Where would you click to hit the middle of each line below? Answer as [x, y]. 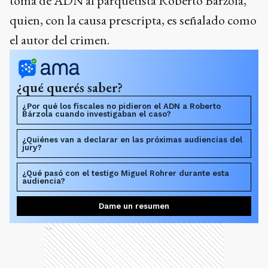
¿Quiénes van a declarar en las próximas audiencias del [132, 139]
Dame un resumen [134, 206]
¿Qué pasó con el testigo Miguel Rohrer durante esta [126, 173]
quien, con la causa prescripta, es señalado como [133, 20]
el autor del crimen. [60, 39]
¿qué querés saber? [70, 87]
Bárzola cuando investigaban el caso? [97, 114]
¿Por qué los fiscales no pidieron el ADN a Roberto [121, 106]
